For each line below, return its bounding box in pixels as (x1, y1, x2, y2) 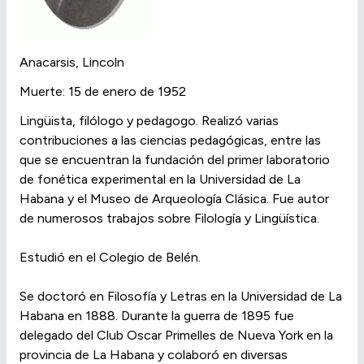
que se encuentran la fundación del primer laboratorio (19, 152, 330, 168)
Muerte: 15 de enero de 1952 (19, 84, 186, 100)
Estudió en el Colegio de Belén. (19, 249, 201, 266)
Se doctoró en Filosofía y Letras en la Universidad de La (19, 288, 342, 305)
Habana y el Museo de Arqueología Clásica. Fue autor (19, 191, 329, 207)
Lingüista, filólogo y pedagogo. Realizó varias (19, 113, 279, 129)
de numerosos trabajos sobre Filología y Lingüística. (19, 210, 319, 227)
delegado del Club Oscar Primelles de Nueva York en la (19, 327, 333, 344)
